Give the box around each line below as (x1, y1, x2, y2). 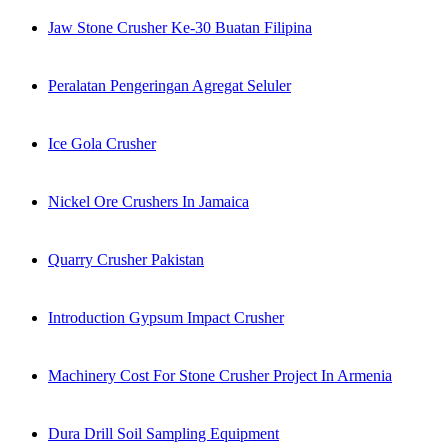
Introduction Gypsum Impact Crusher (48, 309, 284, 327)
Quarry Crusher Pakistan (48, 251, 204, 269)
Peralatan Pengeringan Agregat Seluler (48, 77, 291, 95)
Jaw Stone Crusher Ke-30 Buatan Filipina (48, 19, 312, 37)
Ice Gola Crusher (48, 135, 156, 153)
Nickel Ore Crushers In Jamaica (48, 193, 249, 211)
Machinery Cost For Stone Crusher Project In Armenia (48, 367, 392, 385)
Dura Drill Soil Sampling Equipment (48, 425, 279, 443)
